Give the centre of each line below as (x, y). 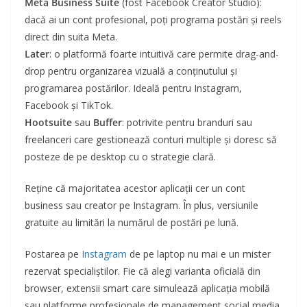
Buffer (108, 123)
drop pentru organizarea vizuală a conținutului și (131, 71)
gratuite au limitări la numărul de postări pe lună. (132, 223)
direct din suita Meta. (71, 37)
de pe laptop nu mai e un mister (199, 254)
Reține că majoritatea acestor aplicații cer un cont (135, 188)
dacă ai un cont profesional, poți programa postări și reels (153, 20)
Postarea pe (53, 254)
